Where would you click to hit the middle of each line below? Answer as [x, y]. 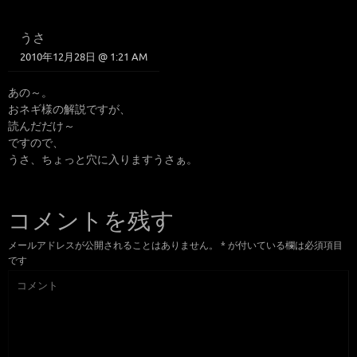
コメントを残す [91, 221]
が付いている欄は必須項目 [284, 245]
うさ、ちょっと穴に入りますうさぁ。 [103, 160]
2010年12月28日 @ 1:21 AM [84, 57]
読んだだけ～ [41, 126]
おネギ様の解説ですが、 [69, 110]
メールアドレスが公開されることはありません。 [113, 245]
